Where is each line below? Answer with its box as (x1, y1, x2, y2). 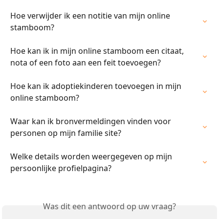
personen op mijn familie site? (10, 128, 121, 138)
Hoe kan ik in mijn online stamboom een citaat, (10, 45, 186, 56)
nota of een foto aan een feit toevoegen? (10, 57, 161, 68)
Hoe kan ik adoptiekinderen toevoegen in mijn (10, 81, 183, 91)
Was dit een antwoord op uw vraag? (43, 201, 176, 212)
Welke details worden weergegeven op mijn (10, 151, 174, 162)
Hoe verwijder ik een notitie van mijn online (10, 10, 172, 21)
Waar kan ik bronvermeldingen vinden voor (10, 116, 173, 127)
